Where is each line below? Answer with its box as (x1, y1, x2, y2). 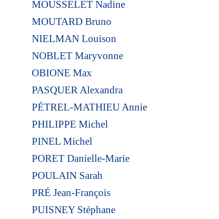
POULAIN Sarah (31, 169, 103, 181)
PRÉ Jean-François (31, 186, 110, 198)
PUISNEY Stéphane (31, 203, 115, 216)
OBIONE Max (31, 66, 92, 79)
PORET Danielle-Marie (31, 152, 130, 164)
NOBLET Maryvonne (31, 49, 123, 62)
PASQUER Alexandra (31, 84, 123, 96)
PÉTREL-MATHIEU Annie (31, 101, 147, 113)
